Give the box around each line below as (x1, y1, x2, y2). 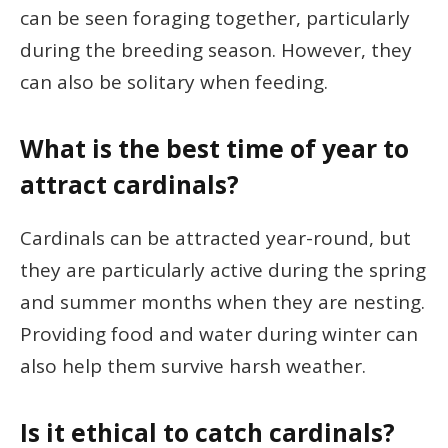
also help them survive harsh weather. (20, 352, 366, 379)
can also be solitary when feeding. (20, 69, 328, 96)
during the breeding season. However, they (20, 37, 412, 64)
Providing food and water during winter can (20, 320, 418, 347)
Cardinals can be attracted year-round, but (20, 224, 411, 251)
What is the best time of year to (20, 132, 409, 166)
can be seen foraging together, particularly (20, 5, 410, 32)
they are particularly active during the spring (20, 256, 426, 283)
